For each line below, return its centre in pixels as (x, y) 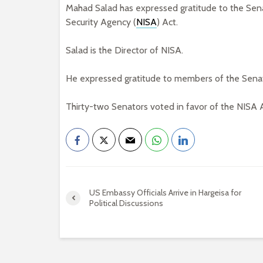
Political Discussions (126, 203)
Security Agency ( (101, 22)
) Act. (167, 22)
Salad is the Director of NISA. (124, 50)
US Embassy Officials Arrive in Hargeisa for (165, 193)
